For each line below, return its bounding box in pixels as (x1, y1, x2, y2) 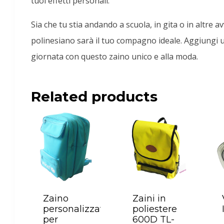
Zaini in (132, 192, 166, 204)
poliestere (132, 203, 177, 214)
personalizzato (43, 203, 109, 214)
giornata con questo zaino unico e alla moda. (31, 50, 198, 62)
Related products (31, 87, 157, 105)
